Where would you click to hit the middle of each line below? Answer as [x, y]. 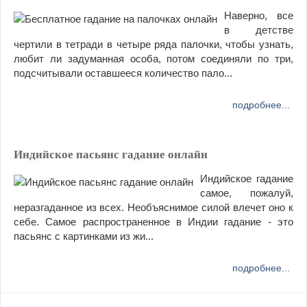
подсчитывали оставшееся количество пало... [123, 73]
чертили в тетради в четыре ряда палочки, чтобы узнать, [153, 45]
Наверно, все [259, 16]
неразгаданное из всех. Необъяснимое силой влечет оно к [153, 208]
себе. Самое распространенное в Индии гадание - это [153, 222]
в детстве [259, 30]
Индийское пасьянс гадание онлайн [111, 155]
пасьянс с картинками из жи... [84, 236]
